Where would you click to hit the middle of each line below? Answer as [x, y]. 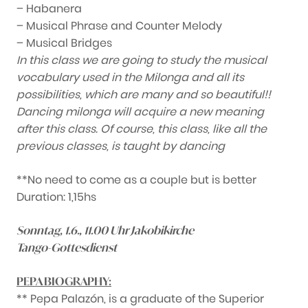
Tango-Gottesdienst [67, 248]
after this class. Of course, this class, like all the [142, 129]
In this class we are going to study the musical [142, 60]
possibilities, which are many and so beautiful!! [144, 95]
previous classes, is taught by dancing [121, 146]
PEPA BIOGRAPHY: [64, 282]
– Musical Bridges [64, 43]
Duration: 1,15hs [56, 197]
